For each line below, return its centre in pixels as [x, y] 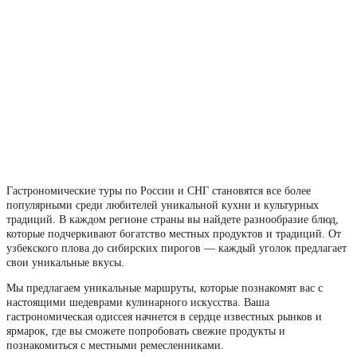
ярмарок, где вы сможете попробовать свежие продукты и [146, 331]
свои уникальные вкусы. [65, 262]
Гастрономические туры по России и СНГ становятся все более [159, 190]
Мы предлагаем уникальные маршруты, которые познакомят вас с [165, 288]
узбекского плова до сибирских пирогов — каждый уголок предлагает [177, 248]
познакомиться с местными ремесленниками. [115, 345]
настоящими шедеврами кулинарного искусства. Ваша [138, 302]
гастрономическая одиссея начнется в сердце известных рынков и [164, 316]
